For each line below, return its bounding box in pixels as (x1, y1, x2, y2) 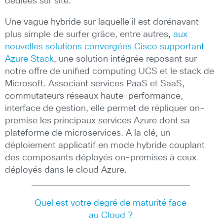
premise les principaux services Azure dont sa (5, 116, 190, 125)
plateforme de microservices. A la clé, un (5, 128, 170, 138)
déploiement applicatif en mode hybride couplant (5, 141, 205, 150)
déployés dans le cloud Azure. (5, 165, 127, 175)
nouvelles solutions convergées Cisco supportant (5, 42, 204, 51)
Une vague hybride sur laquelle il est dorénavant (5, 17, 199, 27)
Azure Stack (5, 54, 54, 64)
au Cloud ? (88, 211, 133, 220)
